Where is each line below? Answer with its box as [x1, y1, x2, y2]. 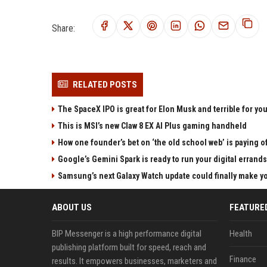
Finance [229, 254, 256, 265]
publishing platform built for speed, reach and [52, 242, 206, 253]
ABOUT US [52, 202, 92, 213]
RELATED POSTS [73, 79, 137, 91]
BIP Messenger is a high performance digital [52, 228, 201, 240]
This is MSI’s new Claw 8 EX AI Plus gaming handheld [58, 121, 247, 131]
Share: [52, 22, 75, 34]
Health [229, 228, 252, 240]
